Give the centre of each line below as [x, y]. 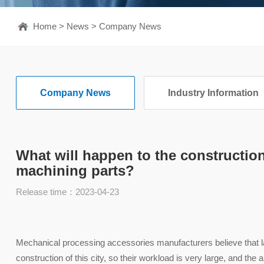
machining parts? [75, 171]
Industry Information [213, 93]
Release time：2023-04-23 [67, 192]
